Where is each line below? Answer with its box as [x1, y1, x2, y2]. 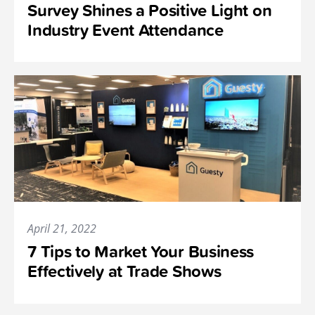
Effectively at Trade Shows [27, 259, 221, 284]
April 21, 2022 [27, 221, 97, 237]
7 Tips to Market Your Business [27, 239, 255, 264]
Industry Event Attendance [27, 17, 224, 42]
